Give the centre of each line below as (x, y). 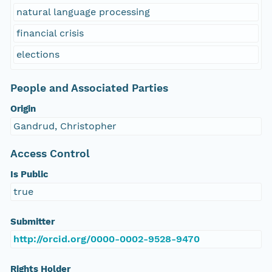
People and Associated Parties (89, 88)
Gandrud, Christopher (65, 126)
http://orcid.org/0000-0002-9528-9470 (106, 239)
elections (38, 55)
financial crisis (50, 33)
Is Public (29, 175)
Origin (23, 109)
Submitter (32, 222)
